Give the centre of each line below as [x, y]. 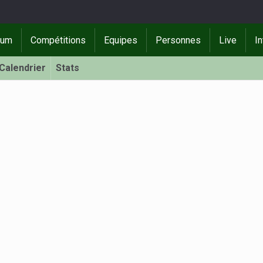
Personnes [178, 40]
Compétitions [58, 40]
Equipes [121, 40]
